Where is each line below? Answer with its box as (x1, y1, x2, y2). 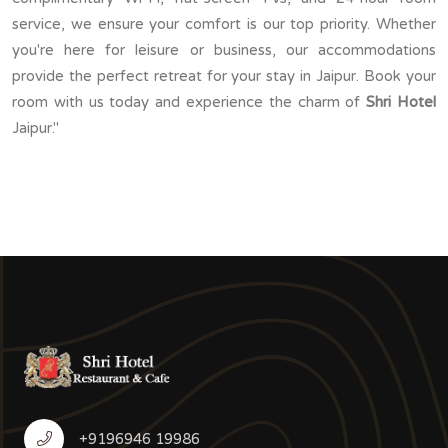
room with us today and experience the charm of (12, 92, 367, 111)
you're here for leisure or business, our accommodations (12, 40, 436, 59)
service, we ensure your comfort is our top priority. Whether (12, 14, 436, 33)
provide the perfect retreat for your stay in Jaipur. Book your (12, 66, 436, 85)
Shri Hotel (366, 92, 437, 111)
